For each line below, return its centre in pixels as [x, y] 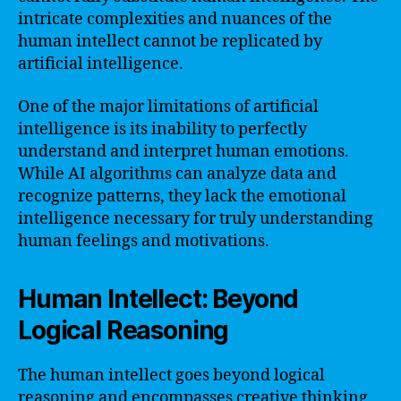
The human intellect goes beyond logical [171, 375]
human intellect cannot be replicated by [170, 42]
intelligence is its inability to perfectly [162, 129]
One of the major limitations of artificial [168, 107]
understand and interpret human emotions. [183, 151]
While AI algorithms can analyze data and [177, 174]
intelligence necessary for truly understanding [196, 218]
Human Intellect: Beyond [158, 299]
